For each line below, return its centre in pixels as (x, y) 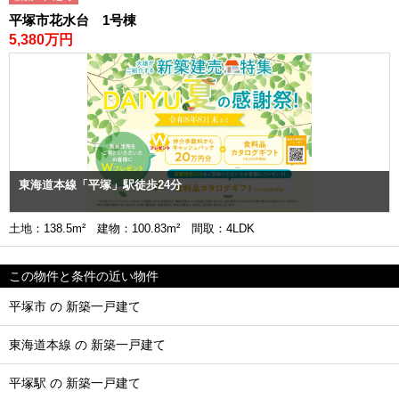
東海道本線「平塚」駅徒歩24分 (100, 184)
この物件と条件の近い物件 (84, 276)
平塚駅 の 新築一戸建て (75, 383)
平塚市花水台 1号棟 (73, 20)
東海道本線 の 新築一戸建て (87, 344)
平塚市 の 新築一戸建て (75, 306)
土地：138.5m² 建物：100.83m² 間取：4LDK (138, 228)
